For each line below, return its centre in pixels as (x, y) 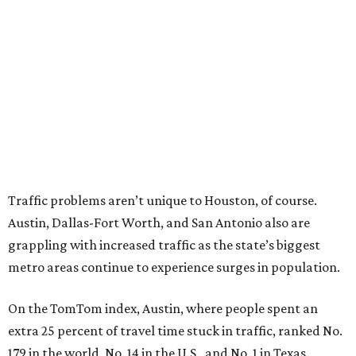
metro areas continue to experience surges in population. (174, 267)
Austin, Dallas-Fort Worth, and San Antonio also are (159, 222)
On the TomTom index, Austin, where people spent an (163, 308)
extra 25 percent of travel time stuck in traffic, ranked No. (175, 331)
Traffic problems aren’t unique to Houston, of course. (163, 200)
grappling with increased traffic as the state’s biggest (164, 245)
